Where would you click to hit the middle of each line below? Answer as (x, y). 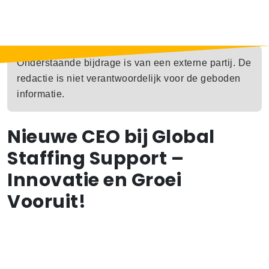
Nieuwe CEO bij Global (111, 137)
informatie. (41, 94)
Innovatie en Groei (94, 180)
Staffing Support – (95, 159)
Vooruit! (47, 202)
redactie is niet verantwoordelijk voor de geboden (129, 78)
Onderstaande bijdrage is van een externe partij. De (134, 63)
